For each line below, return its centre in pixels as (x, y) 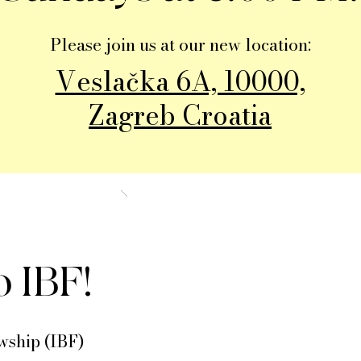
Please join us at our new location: (180, 44)
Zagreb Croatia (180, 115)
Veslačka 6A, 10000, (180, 81)
